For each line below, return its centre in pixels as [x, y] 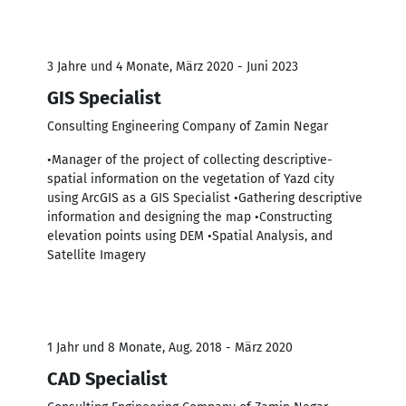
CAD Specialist [107, 378]
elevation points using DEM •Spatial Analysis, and [190, 236]
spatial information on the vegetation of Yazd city [191, 179]
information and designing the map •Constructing [189, 217]
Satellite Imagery [97, 255]
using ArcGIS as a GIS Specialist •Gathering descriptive [205, 198]
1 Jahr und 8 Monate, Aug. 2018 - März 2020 [170, 347]
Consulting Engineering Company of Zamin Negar [188, 126]
